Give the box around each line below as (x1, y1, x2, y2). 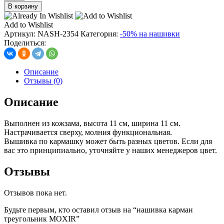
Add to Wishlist (4, 20, 53, 29)
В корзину (8, 2, 38, 10)
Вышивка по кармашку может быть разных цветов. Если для (4, 136, 212, 145)
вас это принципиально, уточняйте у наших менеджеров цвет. (4, 145, 217, 154)
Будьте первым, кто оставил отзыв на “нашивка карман (4, 205, 193, 214)
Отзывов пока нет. (4, 188, 67, 197)
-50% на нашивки (120, 29, 180, 38)
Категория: (80, 29, 120, 38)
